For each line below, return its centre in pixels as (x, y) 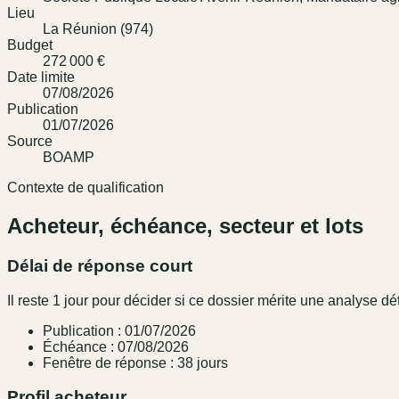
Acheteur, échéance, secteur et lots (185, 225)
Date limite (41, 77)
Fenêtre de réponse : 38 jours (135, 362)
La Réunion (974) (98, 29)
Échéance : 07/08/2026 (116, 346)
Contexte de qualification (85, 188)
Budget (30, 45)
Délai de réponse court (100, 265)
